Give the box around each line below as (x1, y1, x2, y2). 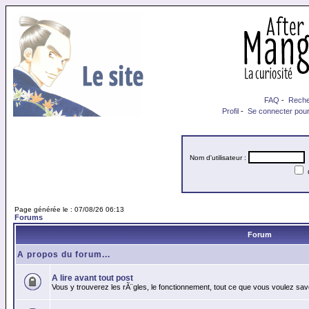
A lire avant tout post (52, 273, 133, 283)
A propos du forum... (17, 250, 110, 259)
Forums (14, 213, 43, 221)
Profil (222, 107, 239, 115)
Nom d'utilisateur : (190, 154, 248, 161)
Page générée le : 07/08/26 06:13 (14, 206, 124, 213)
